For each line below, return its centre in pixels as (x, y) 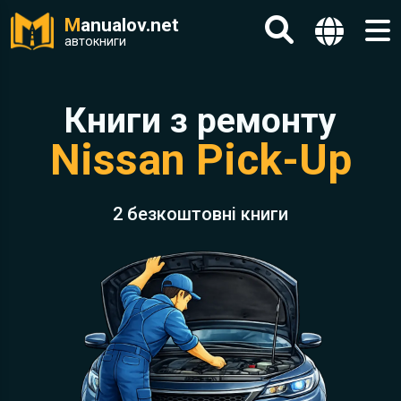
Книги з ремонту (200, 121)
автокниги (95, 41)
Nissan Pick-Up (200, 160)
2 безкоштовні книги (200, 214)
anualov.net (130, 25)
